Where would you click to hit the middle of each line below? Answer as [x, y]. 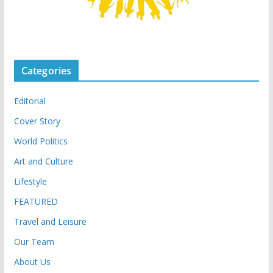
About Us [32, 262]
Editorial [30, 101]
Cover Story [37, 121]
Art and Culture [43, 161]
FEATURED [36, 202]
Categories [46, 71]
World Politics [41, 141]
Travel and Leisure [50, 222]
